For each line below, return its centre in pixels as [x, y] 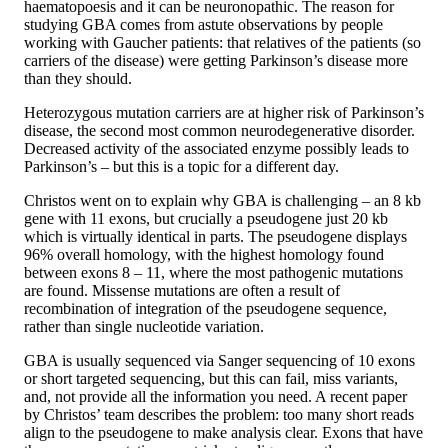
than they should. [78, 78]
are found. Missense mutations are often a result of [182, 290]
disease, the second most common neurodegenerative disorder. [219, 130]
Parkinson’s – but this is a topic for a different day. [181, 166]
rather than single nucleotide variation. [144, 326]
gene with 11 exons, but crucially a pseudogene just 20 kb [206, 218]
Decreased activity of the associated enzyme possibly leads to [216, 148]
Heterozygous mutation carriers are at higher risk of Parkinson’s [224, 112]
